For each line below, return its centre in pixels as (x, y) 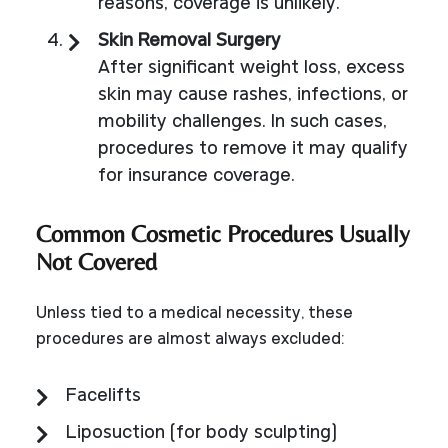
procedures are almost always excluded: (190, 339)
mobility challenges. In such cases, (242, 122)
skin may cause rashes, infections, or (253, 95)
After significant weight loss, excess (251, 68)
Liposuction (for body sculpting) (201, 433)
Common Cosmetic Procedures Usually (223, 233)
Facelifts (103, 396)
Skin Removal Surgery (189, 41)
